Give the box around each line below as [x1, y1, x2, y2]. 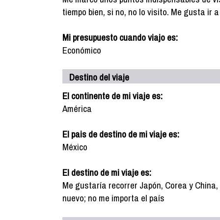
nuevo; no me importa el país [62, 192, 165, 204]
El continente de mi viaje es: [62, 89, 163, 102]
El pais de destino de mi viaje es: [62, 128, 179, 140]
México [62, 140, 87, 153]
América [62, 102, 92, 115]
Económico [62, 44, 101, 56]
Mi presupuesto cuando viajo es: [62, 31, 178, 44]
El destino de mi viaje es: [62, 166, 151, 179]
